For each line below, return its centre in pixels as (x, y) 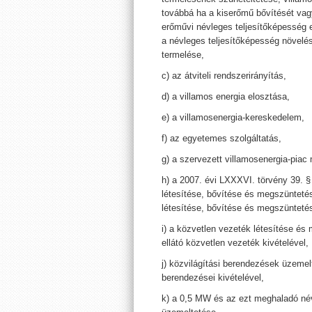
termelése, (183, 55)
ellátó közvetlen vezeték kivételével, (235, 243)
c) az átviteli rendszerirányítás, (224, 76)
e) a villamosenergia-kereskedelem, (233, 117)
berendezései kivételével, (213, 278)
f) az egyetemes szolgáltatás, (221, 138)
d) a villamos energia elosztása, (226, 96)
